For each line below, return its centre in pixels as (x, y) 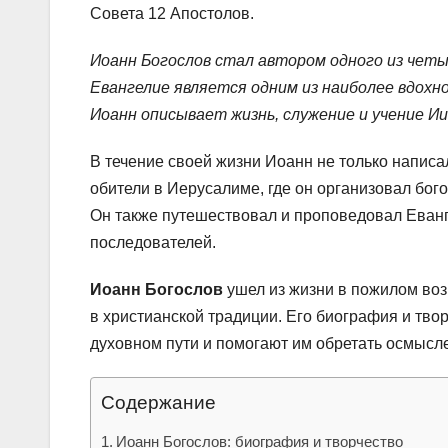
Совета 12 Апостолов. (172, 13)
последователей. (153, 242)
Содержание (158, 402)
